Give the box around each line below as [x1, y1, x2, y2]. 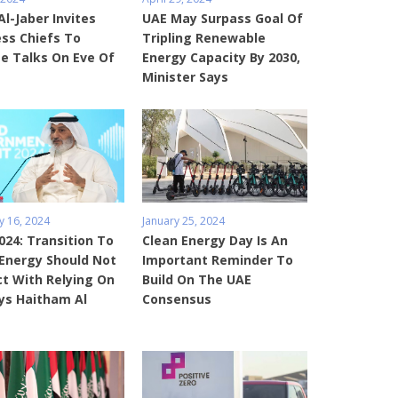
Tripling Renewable [141, 29, 266, 47]
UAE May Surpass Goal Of [141, 10, 303, 28]
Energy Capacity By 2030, [141, 49, 300, 67]
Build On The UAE [141, 271, 251, 289]
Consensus [141, 291, 211, 308]
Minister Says [141, 68, 228, 86]
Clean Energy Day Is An [141, 232, 288, 250]
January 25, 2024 [141, 213, 225, 229]
